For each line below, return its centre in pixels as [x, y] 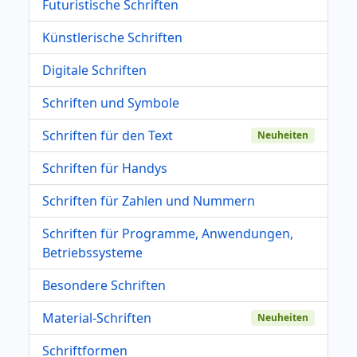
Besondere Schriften [104, 285]
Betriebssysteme [92, 252]
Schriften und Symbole [111, 102]
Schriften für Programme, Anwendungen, [168, 233]
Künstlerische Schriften [112, 37]
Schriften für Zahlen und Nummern [149, 200]
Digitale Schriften [94, 70]
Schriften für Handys [105, 168]
